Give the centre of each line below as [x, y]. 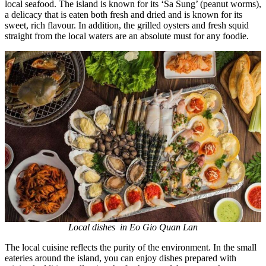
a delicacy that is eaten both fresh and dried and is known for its [123, 14]
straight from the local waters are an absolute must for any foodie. [127, 36]
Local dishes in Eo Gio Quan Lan [133, 227]
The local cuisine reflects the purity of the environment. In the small [131, 247]
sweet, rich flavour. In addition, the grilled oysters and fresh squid [127, 25]
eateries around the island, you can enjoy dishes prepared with [121, 258]
